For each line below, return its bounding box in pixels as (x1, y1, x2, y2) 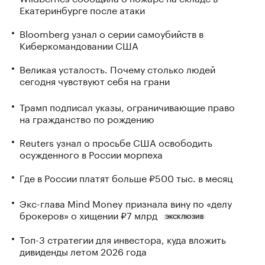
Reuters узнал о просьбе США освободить (20, 134, 212, 149)
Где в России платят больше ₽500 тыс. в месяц (20, 169, 233, 185)
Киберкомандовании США (20, 37, 138, 52)
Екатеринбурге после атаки (20, 1, 145, 17)
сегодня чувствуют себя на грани (20, 72, 170, 88)
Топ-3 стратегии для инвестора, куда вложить (20, 231, 226, 247)
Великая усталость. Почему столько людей (20, 60, 215, 76)
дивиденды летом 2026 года (20, 243, 147, 258)
